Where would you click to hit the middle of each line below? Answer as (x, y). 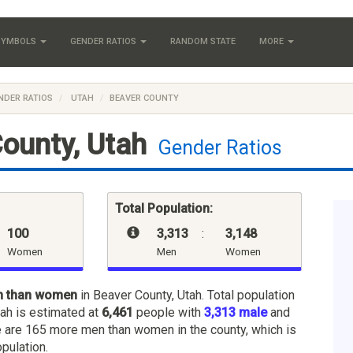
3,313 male (236, 312)
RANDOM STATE (203, 41)
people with (169, 312)
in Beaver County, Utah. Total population (186, 295)
